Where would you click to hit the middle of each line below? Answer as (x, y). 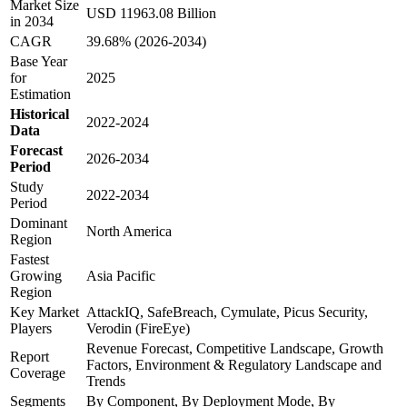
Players (31, 329)
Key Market (45, 313)
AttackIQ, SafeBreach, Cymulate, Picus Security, (227, 313)
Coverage (38, 373)
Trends (106, 382)
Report (30, 357)
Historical (40, 114)
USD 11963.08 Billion (151, 14)
